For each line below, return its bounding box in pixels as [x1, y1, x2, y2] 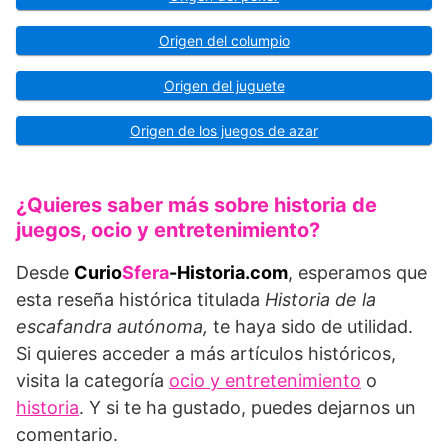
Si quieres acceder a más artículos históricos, [16, 343, 396, 365]
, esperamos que [288, 262, 427, 284]
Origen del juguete [163, 77, 285, 95]
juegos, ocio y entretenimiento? [16, 218, 320, 243]
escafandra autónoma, [16, 316, 213, 338]
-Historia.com [169, 262, 288, 284]
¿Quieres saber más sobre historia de [16, 193, 377, 218]
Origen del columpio [158, 32, 290, 50]
